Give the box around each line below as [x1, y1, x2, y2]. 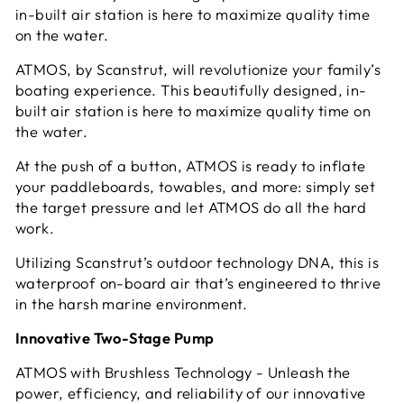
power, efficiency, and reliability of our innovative [15, 382, 366, 402]
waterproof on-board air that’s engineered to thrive [15, 272, 381, 292]
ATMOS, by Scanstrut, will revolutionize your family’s [15, 59, 381, 78]
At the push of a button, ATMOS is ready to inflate [15, 155, 366, 175]
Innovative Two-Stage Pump [15, 327, 215, 347]
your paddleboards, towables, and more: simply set [15, 176, 376, 196]
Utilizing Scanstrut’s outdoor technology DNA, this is [15, 252, 379, 271]
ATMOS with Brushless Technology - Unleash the [15, 362, 351, 381]
